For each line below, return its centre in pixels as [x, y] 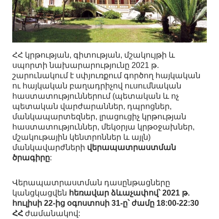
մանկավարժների [50, 148]
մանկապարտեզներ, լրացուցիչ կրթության [99, 117]
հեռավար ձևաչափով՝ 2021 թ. [129, 193]
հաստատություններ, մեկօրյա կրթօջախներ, [103, 127]
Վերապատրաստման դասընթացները [91, 183]
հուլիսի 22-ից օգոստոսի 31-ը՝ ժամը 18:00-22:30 [106, 203]
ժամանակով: [52, 214]
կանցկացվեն [41, 193]
